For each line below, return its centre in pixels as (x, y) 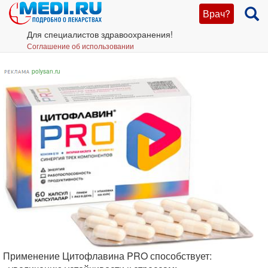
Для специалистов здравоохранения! (100, 34)
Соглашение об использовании (80, 46)
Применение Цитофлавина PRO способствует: (107, 255)
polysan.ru (45, 71)
